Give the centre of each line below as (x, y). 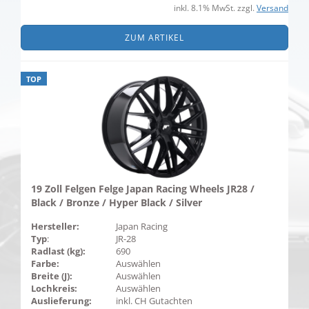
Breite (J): (52, 276)
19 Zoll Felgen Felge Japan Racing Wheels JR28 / (143, 189)
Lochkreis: (54, 288)
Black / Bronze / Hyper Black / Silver (117, 202)
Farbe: (45, 263)
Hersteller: (55, 226)
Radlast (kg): (58, 251)
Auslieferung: (61, 301)
